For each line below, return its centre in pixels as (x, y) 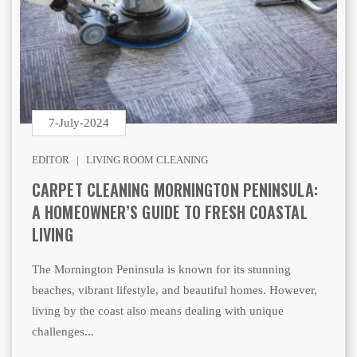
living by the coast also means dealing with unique (158, 311)
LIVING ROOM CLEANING (147, 160)
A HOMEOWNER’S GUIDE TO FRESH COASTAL (170, 212)
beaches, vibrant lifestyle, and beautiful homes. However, (175, 290)
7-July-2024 (79, 123)
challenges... (63, 332)
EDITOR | (59, 160)
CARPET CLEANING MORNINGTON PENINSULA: (175, 190)
